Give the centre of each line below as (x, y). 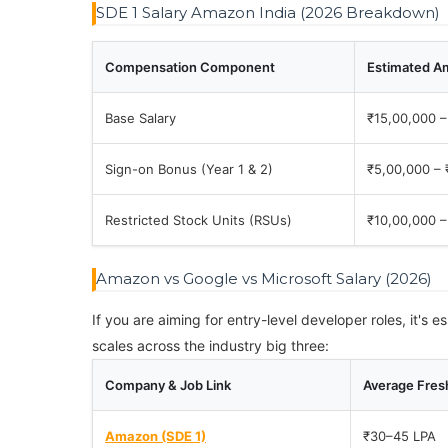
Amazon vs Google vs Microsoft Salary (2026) (264, 278)
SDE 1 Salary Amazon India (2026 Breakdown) (268, 12)
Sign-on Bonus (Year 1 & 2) (189, 169)
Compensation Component (190, 67)
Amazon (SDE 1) (155, 436)
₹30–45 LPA (399, 436)
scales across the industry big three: (210, 345)
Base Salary (140, 118)
